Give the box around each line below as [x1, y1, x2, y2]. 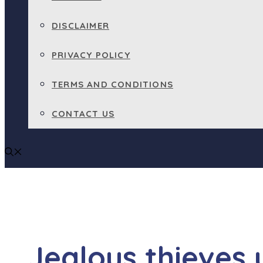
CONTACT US [52, 108, 114, 119]
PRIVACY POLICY [52, 49, 130, 60]
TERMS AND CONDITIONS [52, 79, 173, 90]
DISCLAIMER [52, 20, 109, 31]
